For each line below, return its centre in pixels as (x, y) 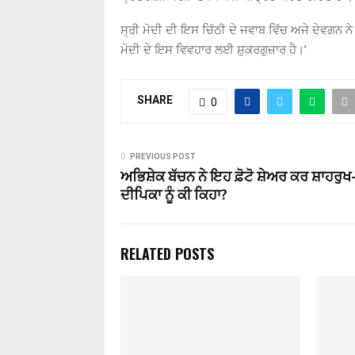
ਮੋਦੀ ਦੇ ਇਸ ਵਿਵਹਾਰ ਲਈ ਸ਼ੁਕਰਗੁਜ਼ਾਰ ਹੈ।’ (214, 50)
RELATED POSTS (167, 253)
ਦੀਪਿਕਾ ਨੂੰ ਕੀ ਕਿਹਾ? (174, 195)
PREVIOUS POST (163, 156)
